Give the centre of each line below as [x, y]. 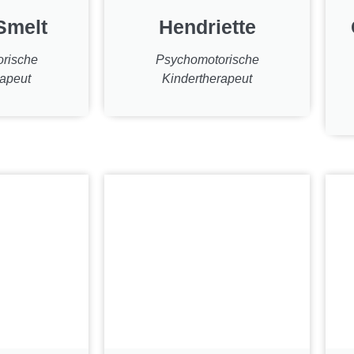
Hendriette [207, 26]
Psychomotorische [207, 59]
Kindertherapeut [207, 78]
